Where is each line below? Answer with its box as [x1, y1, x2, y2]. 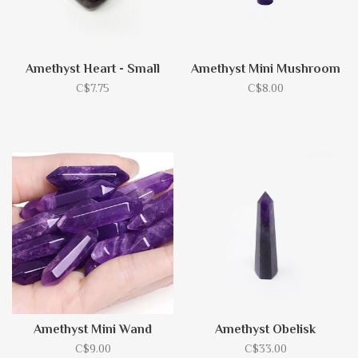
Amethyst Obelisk [215, 322, 316, 336]
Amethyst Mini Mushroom [190, 62, 340, 76]
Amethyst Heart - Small [26, 62, 160, 76]
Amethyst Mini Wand [34, 322, 152, 336]
